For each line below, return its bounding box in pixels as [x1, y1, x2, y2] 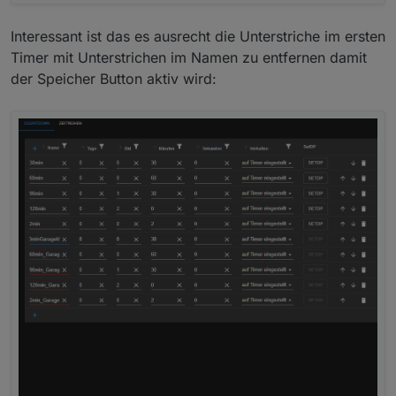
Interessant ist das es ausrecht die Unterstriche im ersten [11, 27, 385, 46]
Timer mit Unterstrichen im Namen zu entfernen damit [11, 49, 367, 67]
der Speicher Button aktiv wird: [11, 70, 217, 88]
